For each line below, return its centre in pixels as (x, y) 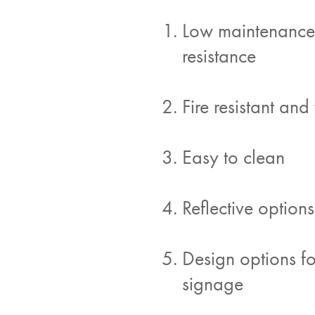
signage (213, 283)
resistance (219, 56)
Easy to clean (233, 157)
